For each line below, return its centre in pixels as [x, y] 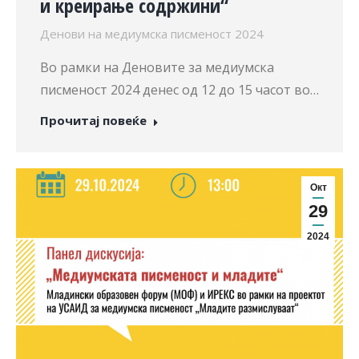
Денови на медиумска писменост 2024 [152, 33]
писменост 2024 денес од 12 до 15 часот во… [179, 89]
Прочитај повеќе [93, 120]
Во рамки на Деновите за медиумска [157, 67]
